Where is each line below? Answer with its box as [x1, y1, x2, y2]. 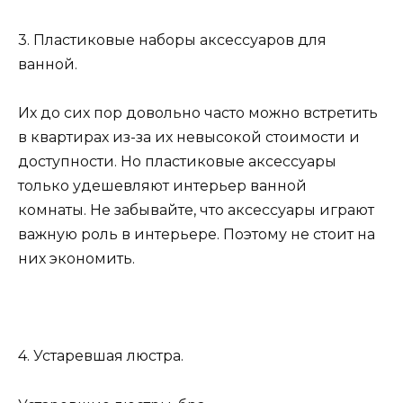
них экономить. [18, 250, 135, 267]
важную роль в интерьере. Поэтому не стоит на [18, 226, 375, 243]
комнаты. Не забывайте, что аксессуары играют [18, 201, 374, 219]
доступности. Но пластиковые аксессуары [18, 153, 336, 170]
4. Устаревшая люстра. [18, 347, 184, 365]
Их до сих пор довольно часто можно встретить [18, 104, 378, 121]
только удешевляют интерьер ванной [18, 177, 307, 194]
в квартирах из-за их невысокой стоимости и [18, 129, 360, 146]
